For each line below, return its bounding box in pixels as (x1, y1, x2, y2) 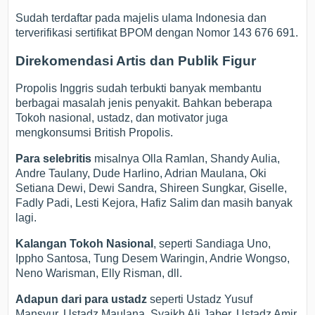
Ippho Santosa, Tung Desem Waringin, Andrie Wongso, (15, 252, 290, 265)
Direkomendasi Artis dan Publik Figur (15, 53, 257, 68)
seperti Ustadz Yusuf (147, 293, 253, 306)
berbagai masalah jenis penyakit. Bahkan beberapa (15, 97, 273, 110)
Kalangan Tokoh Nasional (15, 238, 154, 250)
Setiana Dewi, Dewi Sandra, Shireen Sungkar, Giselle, (15, 182, 288, 195)
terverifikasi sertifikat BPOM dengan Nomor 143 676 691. (15, 26, 299, 39)
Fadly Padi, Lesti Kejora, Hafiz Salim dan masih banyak (15, 197, 293, 210)
